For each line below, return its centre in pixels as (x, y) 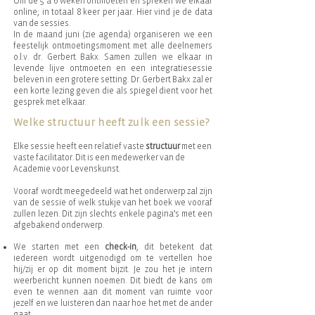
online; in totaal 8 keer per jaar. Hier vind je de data (113, 12)
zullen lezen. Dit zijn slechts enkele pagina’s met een (113, 214)
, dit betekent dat (174, 247)
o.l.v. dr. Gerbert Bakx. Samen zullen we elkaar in (113, 57)
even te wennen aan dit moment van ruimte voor (113, 292)
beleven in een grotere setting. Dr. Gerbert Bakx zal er (113, 79)
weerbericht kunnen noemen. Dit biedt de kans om (113, 281)
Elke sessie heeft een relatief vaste (79, 146)
